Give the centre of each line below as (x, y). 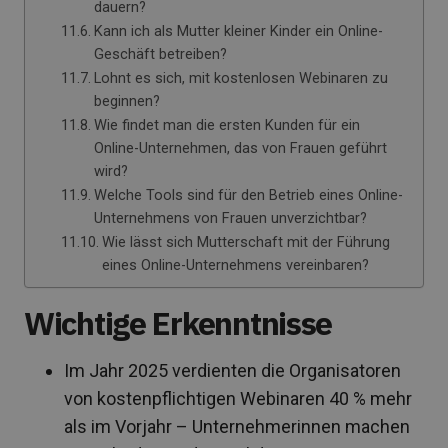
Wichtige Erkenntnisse (178, 323)
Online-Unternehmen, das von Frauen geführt (240, 148)
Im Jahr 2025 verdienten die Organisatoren (232, 370)
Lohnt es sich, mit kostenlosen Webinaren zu (240, 78)
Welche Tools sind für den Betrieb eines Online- (248, 195)
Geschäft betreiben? (160, 54)
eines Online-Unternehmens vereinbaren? (235, 265)
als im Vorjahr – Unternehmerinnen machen (237, 426)
